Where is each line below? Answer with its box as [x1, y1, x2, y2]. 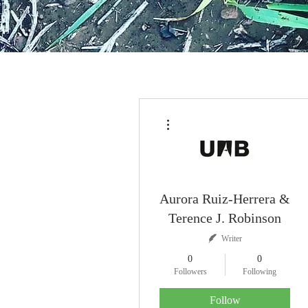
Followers [173, 267, 207, 276]
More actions [175, 111, 216, 119]
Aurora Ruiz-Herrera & [159, 191, 290, 206]
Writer [221, 234, 242, 243]
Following [243, 267, 276, 276]
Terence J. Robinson [168, 210, 281, 225]
